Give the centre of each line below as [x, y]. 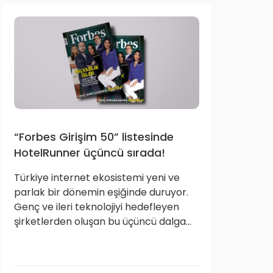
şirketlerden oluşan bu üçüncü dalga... [103, 222]
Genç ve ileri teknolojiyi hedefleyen [97, 207]
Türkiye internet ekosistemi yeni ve [97, 178]
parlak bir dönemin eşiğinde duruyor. [101, 192]
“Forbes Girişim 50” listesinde [94, 137]
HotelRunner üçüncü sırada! [90, 153]
